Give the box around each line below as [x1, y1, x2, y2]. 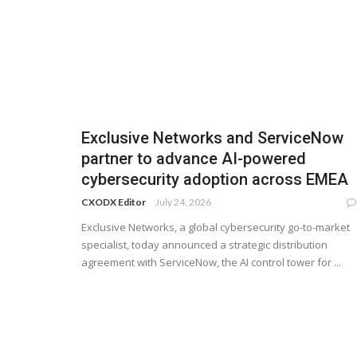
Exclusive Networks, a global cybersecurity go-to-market [81, 220, 350, 235]
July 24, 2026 [155, 196, 211, 209]
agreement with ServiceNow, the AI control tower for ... [81, 255, 341, 270]
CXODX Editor [81, 196, 146, 209]
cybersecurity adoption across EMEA [81, 170, 348, 190]
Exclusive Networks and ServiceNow [81, 128, 343, 148]
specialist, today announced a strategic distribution [81, 237, 328, 253]
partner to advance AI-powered [81, 149, 306, 169]
